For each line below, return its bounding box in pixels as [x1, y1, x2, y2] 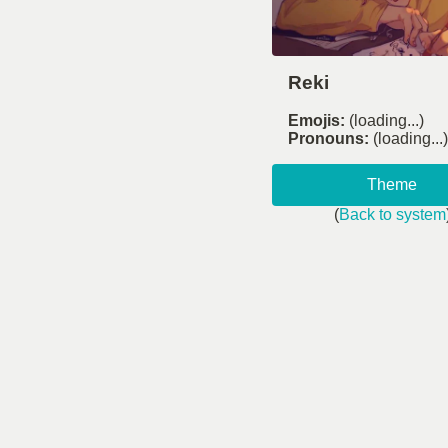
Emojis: [288, 112, 345, 130]
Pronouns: [288, 130, 369, 148]
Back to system [338, 206, 446, 224]
